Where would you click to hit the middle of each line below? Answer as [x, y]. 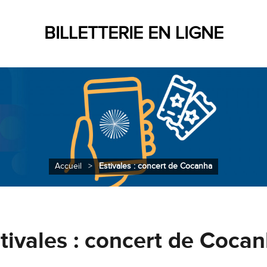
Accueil [68, 166]
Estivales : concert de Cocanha [156, 166]
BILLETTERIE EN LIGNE [133, 33]
